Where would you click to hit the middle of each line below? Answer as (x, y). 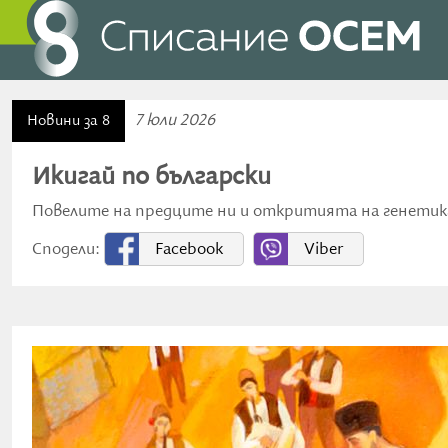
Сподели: (68, 250)
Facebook (189, 250)
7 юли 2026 (175, 121)
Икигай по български (151, 177)
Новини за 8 (68, 121)
